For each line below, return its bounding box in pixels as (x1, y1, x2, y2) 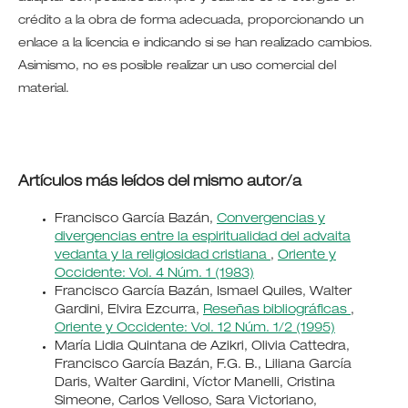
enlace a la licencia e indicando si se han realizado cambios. (17, 36, 372, 50)
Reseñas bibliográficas (202, 303, 351, 317)
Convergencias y (216, 212, 325, 226)
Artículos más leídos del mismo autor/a (17, 175, 301, 190)
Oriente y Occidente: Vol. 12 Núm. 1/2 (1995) (54, 321, 335, 335)
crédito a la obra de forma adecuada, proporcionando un (17, 14, 363, 27)
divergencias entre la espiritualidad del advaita (54, 230, 351, 244)
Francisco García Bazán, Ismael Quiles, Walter (54, 285, 352, 299)
